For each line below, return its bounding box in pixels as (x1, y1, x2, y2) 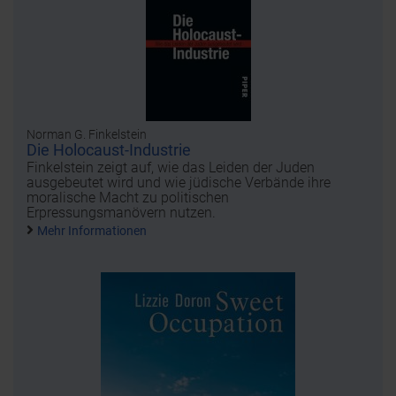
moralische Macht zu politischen (27, 189, 229, 207)
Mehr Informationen (37, 224, 147, 239)
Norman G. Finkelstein (27, 127, 147, 142)
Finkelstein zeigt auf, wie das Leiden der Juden (27, 159, 315, 177)
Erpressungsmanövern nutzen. (27, 204, 216, 222)
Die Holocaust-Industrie (27, 141, 191, 160)
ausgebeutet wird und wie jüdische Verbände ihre (27, 174, 331, 192)
